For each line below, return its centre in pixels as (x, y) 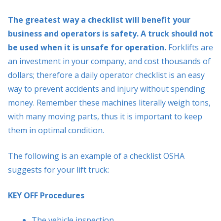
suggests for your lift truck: (58, 169)
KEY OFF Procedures (46, 195)
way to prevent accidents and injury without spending (107, 89)
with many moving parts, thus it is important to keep (105, 116)
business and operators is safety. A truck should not (110, 33)
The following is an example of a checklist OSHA (96, 156)
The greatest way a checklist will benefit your (99, 19)
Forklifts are (191, 47)
